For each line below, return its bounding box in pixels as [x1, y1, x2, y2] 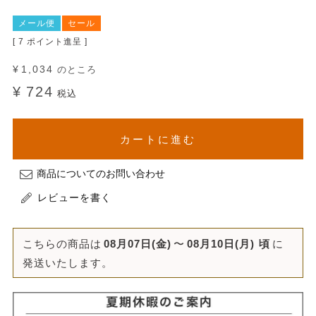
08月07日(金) [103, 237, 171, 250]
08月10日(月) [186, 237, 255, 250]
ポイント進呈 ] [26, 36, 87, 47]
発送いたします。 [22, 256, 113, 269]
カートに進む [120, 133, 196, 145]
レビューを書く [37, 191, 111, 203]
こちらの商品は [22, 237, 102, 250]
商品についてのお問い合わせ [36, 167, 165, 179]
